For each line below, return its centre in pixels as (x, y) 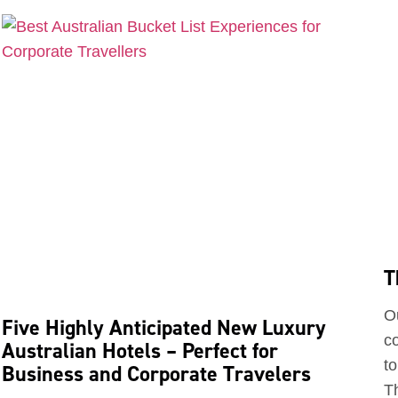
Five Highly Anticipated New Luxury (164, 328)
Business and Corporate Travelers (156, 374)
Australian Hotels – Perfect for (140, 351)
